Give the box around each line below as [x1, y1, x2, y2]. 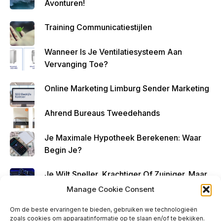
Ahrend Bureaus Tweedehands [44, 108, 160, 118]
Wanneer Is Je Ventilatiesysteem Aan [44, 46, 182, 57]
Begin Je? [44, 145, 82, 155]
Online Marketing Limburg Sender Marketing [44, 83, 209, 93]
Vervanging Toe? [44, 59, 108, 69]
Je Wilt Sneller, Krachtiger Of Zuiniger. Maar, [44, 169, 209, 179]
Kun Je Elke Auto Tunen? [44, 181, 137, 191]
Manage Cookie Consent [67, 184, 154, 194]
